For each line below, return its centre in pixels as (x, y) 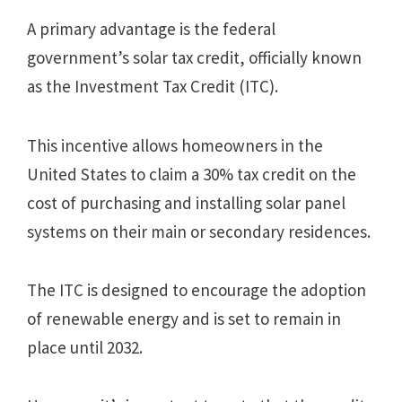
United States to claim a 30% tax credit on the (192, 174)
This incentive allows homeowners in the (175, 145)
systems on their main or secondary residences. (199, 231)
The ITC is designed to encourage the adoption (197, 289)
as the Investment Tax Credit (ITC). (153, 87)
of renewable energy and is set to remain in (184, 318)
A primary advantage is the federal (151, 29)
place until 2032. (85, 347)
